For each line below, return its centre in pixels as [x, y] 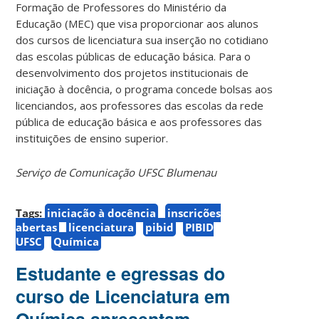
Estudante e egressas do [121, 273]
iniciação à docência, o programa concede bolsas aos [145, 89]
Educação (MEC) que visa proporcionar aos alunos [137, 23]
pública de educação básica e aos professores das [139, 121]
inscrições [194, 213]
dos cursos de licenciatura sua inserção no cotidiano [142, 40]
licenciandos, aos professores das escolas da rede [140, 105]
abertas [37, 227]
